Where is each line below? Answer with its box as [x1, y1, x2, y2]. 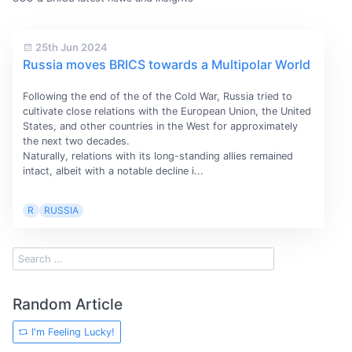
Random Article [13, 294, 123, 313]
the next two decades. [22, 134, 130, 147]
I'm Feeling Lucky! [28, 326, 115, 339]
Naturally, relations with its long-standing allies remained [22, 149, 293, 162]
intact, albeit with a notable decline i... [22, 164, 203, 177]
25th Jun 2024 [32, 40, 108, 53]
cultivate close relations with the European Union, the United [22, 104, 311, 117]
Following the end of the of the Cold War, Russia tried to [22, 90, 292, 102]
